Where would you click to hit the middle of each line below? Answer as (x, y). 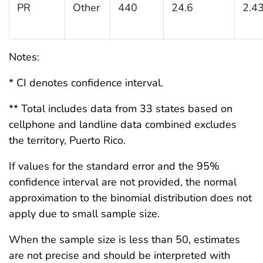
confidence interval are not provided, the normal (123, 182)
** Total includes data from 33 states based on (121, 108)
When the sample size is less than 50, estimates (124, 239)
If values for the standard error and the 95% (114, 166)
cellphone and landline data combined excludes (123, 124)
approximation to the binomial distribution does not (130, 198)
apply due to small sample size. (84, 213)
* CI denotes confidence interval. (86, 82)
